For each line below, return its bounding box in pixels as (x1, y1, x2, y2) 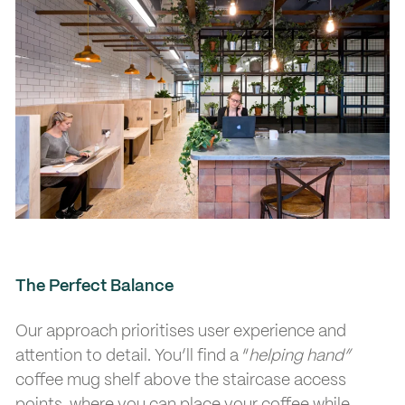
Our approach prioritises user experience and (15, 324, 346, 341)
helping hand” (249, 348, 350, 365)
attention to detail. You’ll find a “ (15, 348, 249, 365)
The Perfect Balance (15, 278, 174, 296)
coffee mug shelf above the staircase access (15, 372, 346, 390)
